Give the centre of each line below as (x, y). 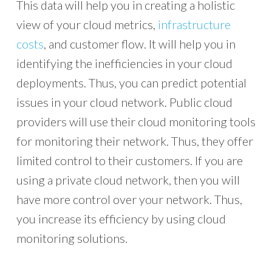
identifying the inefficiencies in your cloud (124, 63)
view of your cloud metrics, (87, 24)
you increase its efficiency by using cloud (121, 219)
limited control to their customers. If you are (129, 160)
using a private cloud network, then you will (128, 180)
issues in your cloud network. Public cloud (124, 102)
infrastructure (194, 24)
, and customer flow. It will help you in (139, 44)
